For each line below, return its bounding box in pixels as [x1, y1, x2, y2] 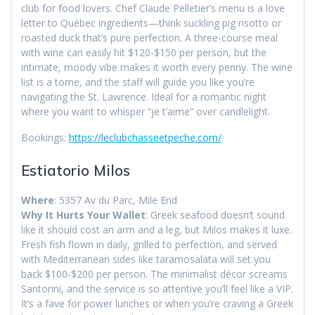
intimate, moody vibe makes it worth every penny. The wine [21, 60, 292, 75]
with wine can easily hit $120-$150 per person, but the [21, 46, 266, 60]
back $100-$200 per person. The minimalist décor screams [21, 267, 288, 281]
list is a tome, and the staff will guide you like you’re [21, 75, 255, 89]
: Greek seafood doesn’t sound [146, 208, 285, 222]
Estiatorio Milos [21, 161, 130, 180]
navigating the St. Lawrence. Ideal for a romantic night [21, 90, 266, 104]
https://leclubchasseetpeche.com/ [69, 131, 221, 145]
